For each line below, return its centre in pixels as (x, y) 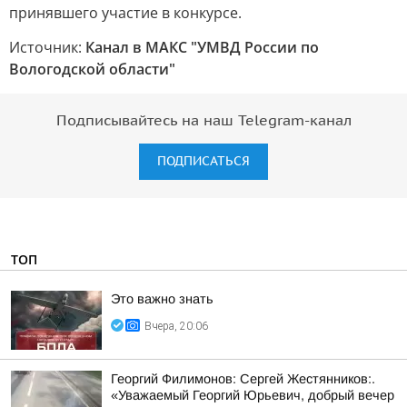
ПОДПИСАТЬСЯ (203, 161)
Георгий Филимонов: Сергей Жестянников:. (243, 379)
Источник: (47, 47)
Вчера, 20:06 (176, 326)
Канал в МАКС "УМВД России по (202, 47)
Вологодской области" (92, 69)
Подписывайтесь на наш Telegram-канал (203, 121)
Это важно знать (162, 299)
